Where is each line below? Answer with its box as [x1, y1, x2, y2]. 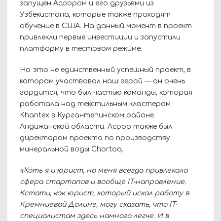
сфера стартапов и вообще [20, 178, 127, 185]
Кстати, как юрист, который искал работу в [20, 189, 189, 197]
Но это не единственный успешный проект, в [20, 66, 191, 74]
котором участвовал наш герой [20, 77, 145, 85]
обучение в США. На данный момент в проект [20, 22, 192, 30]
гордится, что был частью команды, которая [20, 88, 192, 96]
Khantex [20, 111, 49, 119]
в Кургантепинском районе [49, 111, 154, 119]
